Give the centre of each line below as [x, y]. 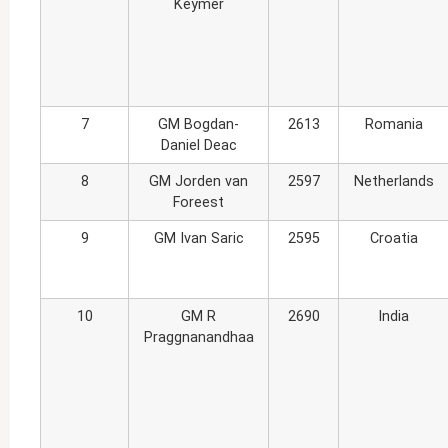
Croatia [393, 238]
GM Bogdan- [198, 124]
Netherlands [393, 181]
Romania [393, 124]
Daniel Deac [198, 145]
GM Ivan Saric [198, 238]
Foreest [198, 202]
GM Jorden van [198, 181]
